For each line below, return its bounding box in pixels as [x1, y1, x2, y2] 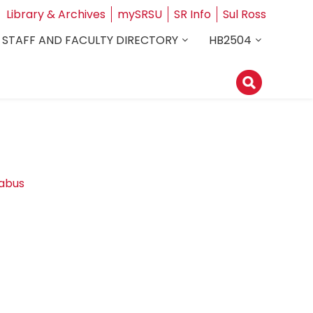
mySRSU [117, 6, 162, 22]
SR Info [173, 6, 211, 22]
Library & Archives [6, 6, 105, 22]
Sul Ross [222, 6, 266, 22]
